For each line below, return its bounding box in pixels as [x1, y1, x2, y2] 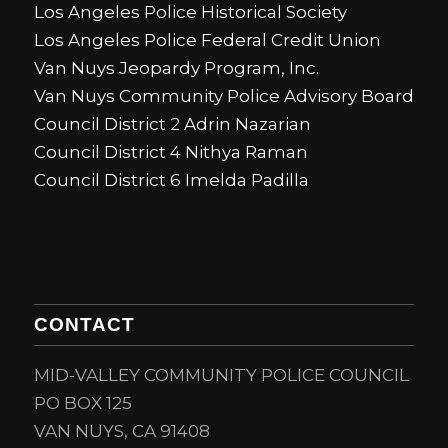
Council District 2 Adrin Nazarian [33, 113, 311, 134]
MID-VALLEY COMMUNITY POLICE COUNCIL [33, 365, 409, 386]
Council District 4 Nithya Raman [33, 141, 308, 162]
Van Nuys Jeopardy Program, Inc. [33, 57, 319, 78]
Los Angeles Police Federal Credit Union [33, 29, 381, 50]
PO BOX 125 [33, 393, 132, 414]
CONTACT [33, 314, 135, 336]
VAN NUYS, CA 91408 [33, 421, 210, 442]
